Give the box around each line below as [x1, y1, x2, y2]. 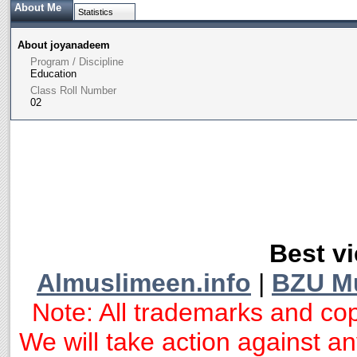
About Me [14, 2, 61, 14]
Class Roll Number [29, 84, 116, 96]
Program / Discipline [29, 56, 124, 68]
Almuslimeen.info [37, 269, 251, 297]
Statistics [77, 7, 113, 17]
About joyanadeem [17, 39, 110, 51]
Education [29, 68, 76, 80]
